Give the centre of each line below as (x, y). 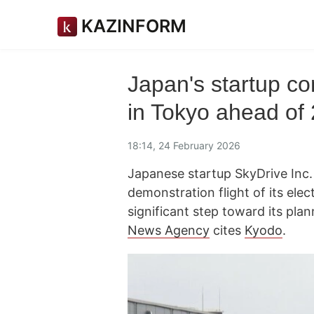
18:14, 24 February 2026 (184, 145)
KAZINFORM (134, 26)
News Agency (169, 230)
